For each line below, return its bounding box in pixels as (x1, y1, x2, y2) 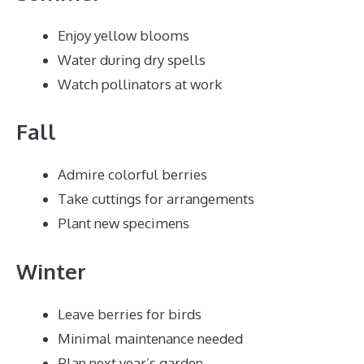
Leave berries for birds (58, 305, 201, 323)
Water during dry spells (58, 50, 206, 68)
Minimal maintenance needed (58, 329, 243, 347)
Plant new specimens (58, 214, 189, 232)
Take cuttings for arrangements (58, 190, 254, 207)
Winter (16, 257, 86, 284)
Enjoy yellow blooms (58, 26, 189, 44)
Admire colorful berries (58, 166, 207, 183)
